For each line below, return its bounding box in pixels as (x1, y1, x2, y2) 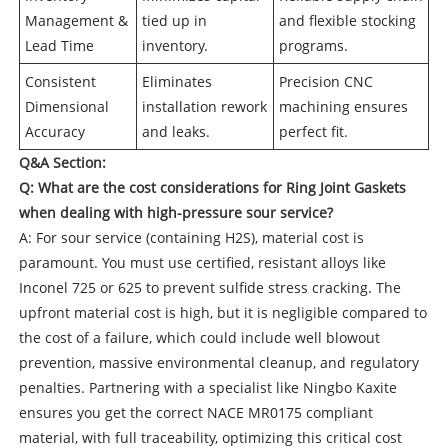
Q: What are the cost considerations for (18, 177, 286, 197)
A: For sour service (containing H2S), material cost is (18, 227, 364, 247)
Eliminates (141, 71, 212, 91)
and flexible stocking (278, 10, 416, 30)
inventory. (141, 35, 208, 55)
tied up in (141, 10, 207, 30)
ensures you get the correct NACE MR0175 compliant (18, 402, 373, 422)
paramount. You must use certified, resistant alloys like (18, 252, 386, 272)
